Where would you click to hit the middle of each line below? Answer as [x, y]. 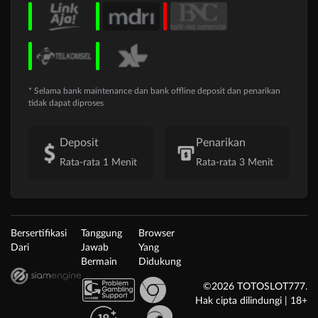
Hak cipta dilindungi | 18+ [251, 301]
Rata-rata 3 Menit [235, 163]
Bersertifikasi [39, 234]
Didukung [160, 262]
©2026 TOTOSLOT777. [255, 287]
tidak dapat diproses [66, 103]
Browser [157, 234]
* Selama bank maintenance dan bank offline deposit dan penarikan [154, 91]
